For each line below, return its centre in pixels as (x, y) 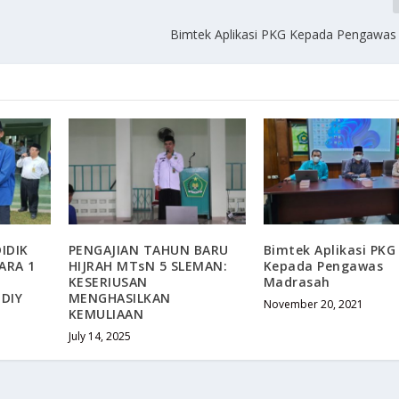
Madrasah (297, 282)
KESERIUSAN (108, 282)
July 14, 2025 (99, 337)
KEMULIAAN (106, 314)
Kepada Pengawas (323, 266)
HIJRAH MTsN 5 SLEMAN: (148, 266)
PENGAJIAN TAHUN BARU (148, 250)
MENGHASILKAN (119, 298)
